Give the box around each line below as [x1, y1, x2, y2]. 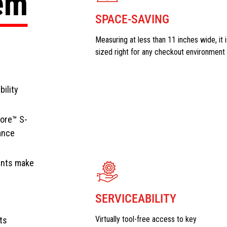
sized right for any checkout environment [95, 47, 225, 57]
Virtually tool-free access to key [95, 214, 197, 224]
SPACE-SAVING [95, 12, 169, 26]
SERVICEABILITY [95, 191, 176, 206]
